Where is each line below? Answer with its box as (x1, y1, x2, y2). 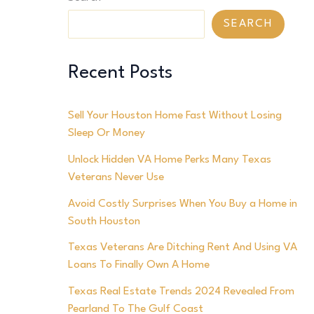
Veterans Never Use (67, 171, 164, 183)
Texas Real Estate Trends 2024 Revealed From (67, 286, 294, 298)
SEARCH (223, 18, 273, 29)
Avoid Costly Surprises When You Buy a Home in (67, 198, 297, 210)
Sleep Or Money (67, 128, 145, 139)
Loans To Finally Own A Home (67, 259, 210, 271)
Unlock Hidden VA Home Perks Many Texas (67, 153, 271, 165)
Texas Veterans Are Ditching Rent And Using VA (67, 242, 297, 254)
